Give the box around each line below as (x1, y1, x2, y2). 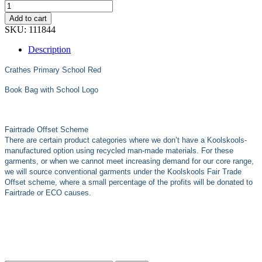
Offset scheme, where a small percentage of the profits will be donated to (5, 177, 253, 187)
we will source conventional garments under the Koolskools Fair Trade (5, 167, 242, 176)
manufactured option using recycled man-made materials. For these (5, 146, 233, 155)
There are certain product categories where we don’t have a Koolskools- (5, 135, 247, 144)
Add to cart (9, 13, 47, 23)
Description (28, 44, 71, 54)
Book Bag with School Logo (5, 85, 98, 94)
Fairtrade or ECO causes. (5, 188, 91, 197)
